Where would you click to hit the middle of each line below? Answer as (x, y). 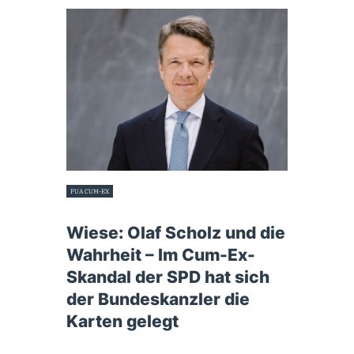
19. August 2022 (91, 210)
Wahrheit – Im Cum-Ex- (161, 255)
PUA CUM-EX (90, 191)
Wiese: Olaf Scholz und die (176, 233)
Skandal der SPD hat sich (168, 277)
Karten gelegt (122, 322)
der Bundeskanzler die (158, 299)
